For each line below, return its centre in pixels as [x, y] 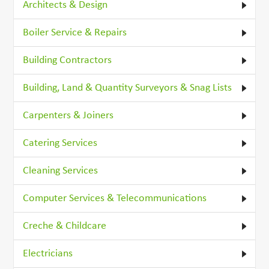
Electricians [48, 253]
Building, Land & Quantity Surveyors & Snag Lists [128, 88]
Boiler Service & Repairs [75, 32]
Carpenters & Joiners [68, 115]
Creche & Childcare [65, 226]
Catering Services [60, 143]
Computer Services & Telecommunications [115, 198]
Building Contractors [68, 60]
